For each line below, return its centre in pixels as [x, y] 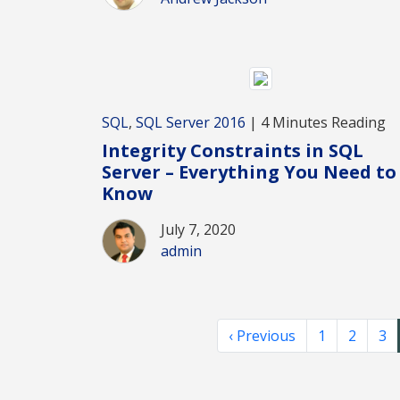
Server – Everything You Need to [249, 171]
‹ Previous [262, 335]
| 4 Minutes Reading [316, 122]
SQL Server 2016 [191, 122]
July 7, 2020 [198, 229]
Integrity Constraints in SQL [233, 150]
